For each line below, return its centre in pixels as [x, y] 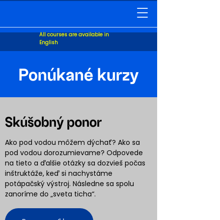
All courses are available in [74, 35]
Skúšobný [34, 122]
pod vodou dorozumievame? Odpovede [74, 153]
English [49, 42]
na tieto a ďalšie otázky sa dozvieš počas [75, 163]
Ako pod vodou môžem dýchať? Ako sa [72, 142]
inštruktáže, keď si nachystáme [59, 173]
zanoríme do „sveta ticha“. [52, 194]
